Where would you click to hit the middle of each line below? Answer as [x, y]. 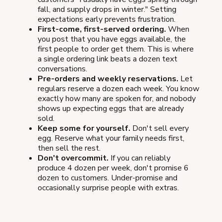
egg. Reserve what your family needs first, [111, 138]
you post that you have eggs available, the [112, 39]
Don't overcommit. [73, 158]
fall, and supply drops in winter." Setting [107, 9]
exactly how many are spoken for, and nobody [117, 98]
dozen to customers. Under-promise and [108, 178]
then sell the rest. [69, 148]
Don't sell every [160, 128]
